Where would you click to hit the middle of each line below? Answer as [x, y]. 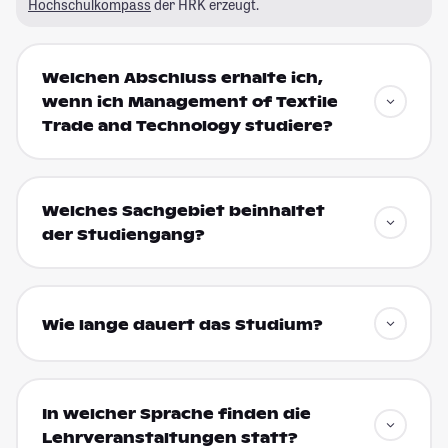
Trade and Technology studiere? [187, 126]
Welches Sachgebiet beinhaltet [183, 211]
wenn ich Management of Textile [189, 102]
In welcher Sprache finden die [176, 413]
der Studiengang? [123, 235]
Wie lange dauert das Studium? [182, 324]
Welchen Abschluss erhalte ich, [182, 78]
